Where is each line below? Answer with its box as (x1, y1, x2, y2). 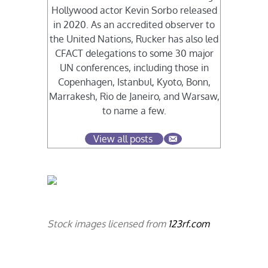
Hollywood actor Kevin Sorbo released (51, 4, 217, 17)
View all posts (93, 133, 153, 145)
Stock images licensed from (47, 218, 169, 230)
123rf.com (168, 218, 210, 230)
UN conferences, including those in (59, 62, 209, 74)
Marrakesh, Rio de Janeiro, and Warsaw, (48, 90, 220, 103)
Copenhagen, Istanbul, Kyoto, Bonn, (57, 76, 211, 89)
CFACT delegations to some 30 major (54, 47, 214, 60)
